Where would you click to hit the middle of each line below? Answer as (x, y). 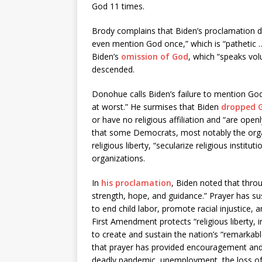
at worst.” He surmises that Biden (156, 107)
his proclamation (136, 183)
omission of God (155, 56)
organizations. (118, 158)
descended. (113, 69)
